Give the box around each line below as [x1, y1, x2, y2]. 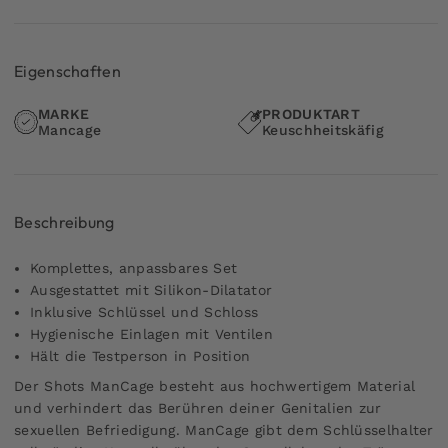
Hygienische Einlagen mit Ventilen [30, 325, 273, 342]
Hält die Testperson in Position [30, 347, 251, 364]
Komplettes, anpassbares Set [30, 259, 238, 276]
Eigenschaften [14, 60, 121, 81]
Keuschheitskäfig [262, 121, 384, 138]
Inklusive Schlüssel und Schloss [30, 303, 259, 320]
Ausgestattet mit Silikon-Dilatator [30, 281, 273, 298]
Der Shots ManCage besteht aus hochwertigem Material [14, 377, 416, 394]
